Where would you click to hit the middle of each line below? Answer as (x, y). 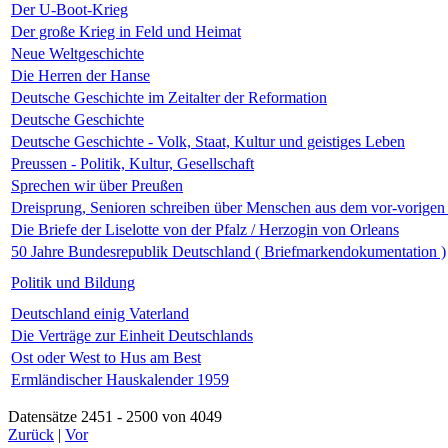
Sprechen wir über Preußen (97, 185)
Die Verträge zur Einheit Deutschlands (132, 335)
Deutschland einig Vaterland (100, 313)
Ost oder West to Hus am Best (106, 357)
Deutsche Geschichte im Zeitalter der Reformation (169, 97)
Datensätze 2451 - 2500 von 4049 (127, 416)
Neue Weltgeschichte (77, 53)
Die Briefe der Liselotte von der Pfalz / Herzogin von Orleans (205, 229)
